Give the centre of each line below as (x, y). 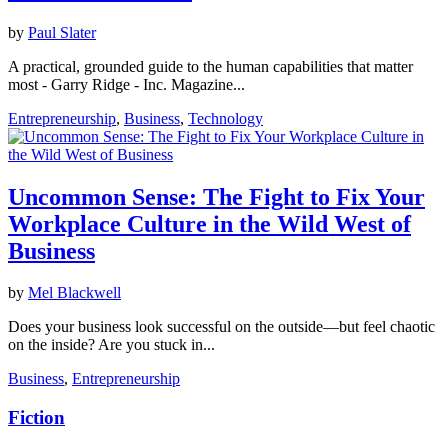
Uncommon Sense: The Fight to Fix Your (216, 196)
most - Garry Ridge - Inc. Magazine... (126, 84)
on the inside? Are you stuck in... (111, 345)
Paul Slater (62, 32)
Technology (225, 118)
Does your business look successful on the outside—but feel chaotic (221, 327)
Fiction (36, 418)
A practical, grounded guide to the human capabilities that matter (210, 66)
